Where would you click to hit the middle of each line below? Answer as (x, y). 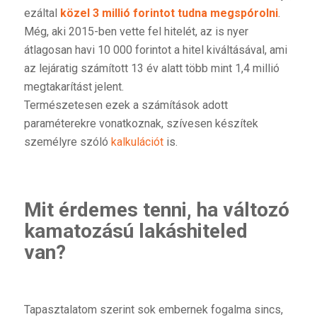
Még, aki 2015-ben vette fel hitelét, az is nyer (136, 31)
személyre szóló (67, 142)
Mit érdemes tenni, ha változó (156, 209)
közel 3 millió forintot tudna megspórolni (169, 13)
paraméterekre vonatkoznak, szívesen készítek (141, 123)
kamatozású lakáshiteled (136, 231)
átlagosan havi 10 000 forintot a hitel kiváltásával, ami (155, 50)
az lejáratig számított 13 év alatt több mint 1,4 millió (151, 68)
